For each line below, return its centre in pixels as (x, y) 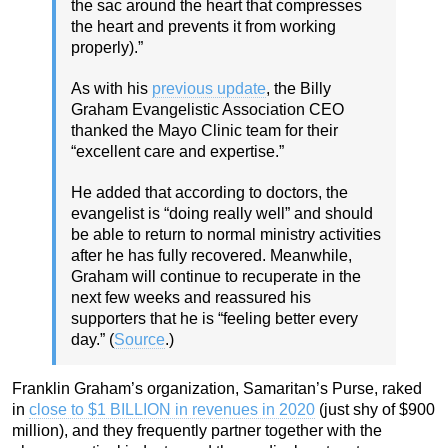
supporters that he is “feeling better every (214, 319)
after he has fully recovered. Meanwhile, (211, 256)
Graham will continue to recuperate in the (216, 277)
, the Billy (298, 89)
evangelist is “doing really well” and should (222, 214)
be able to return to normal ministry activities (226, 235)
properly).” (107, 48)
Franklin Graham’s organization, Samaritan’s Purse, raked (217, 389)
